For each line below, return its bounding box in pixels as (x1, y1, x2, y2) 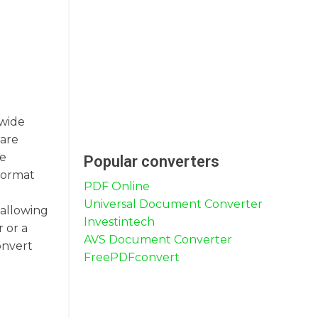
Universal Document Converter (84, 197, 263, 211)
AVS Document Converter (84, 233, 232, 246)
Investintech (84, 215, 155, 229)
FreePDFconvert (84, 251, 180, 264)
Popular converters (84, 153, 219, 170)
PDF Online (84, 180, 150, 193)
